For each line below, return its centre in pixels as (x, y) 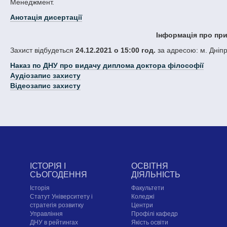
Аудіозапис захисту (45, 76)
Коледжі (143, 197)
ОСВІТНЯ (149, 166)
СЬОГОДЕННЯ (58, 175)
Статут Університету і (61, 197)
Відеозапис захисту (45, 86)
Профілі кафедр (154, 214)
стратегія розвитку (56, 205)
